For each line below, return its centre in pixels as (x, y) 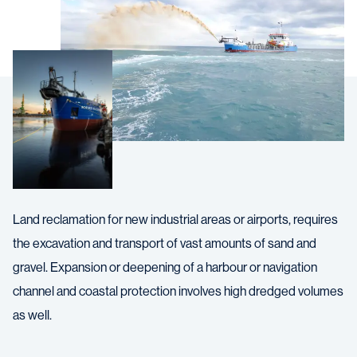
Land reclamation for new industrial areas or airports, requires (175, 220)
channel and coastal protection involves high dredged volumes (178, 292)
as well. (32, 316)
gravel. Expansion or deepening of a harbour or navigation (165, 268)
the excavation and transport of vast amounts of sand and (165, 244)
